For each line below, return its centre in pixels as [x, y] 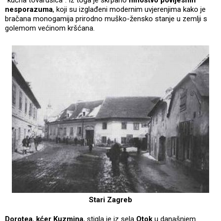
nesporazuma [29, 9]
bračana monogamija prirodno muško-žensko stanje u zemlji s [106, 18]
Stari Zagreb [110, 200]
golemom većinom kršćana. [54, 28]
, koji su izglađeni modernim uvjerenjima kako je [129, 9]
